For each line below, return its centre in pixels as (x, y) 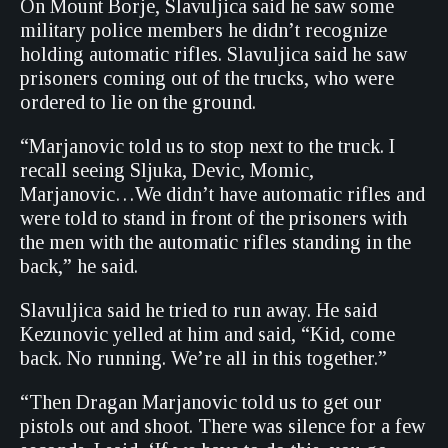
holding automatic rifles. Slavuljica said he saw (213, 54)
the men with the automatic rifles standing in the (215, 242)
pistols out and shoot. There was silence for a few (222, 426)
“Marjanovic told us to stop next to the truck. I (207, 146)
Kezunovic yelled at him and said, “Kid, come (207, 334)
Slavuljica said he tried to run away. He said (198, 310)
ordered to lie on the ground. (138, 102)
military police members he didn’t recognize (203, 30)
